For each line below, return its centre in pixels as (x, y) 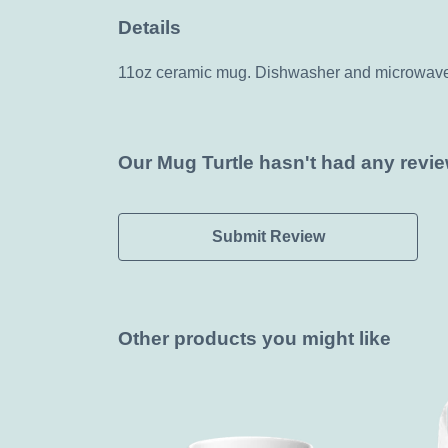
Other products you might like (254, 338)
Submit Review (268, 236)
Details (149, 28)
